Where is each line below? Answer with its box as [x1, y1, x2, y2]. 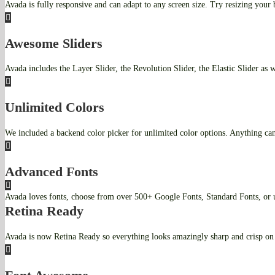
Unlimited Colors [5, 99, 104, 115]
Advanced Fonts [5, 163, 98, 179]
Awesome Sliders [5, 35, 103, 51]
